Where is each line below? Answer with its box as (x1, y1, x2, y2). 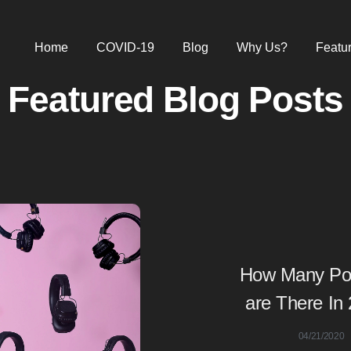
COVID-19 (96, 40, 154, 54)
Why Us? (237, 40, 288, 54)
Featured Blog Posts (8, 79, 343, 120)
